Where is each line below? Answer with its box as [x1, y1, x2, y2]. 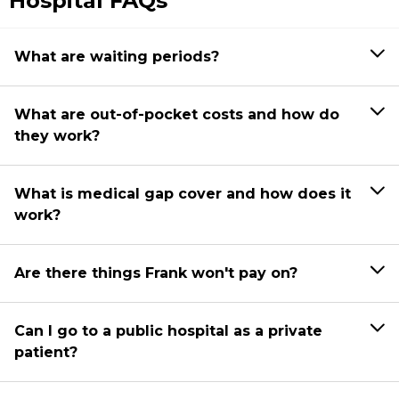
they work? [14, 126, 100, 144]
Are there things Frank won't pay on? [14, 264, 297, 281]
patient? [14, 343, 77, 361]
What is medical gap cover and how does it [14, 184, 351, 202]
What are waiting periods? [14, 47, 219, 65]
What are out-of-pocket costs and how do [14, 105, 339, 123]
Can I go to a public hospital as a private [14, 322, 322, 339]
